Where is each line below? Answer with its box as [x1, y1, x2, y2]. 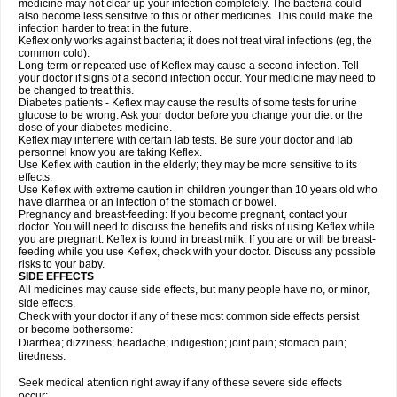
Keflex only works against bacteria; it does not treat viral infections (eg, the [19, 35, 372, 47]
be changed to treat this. [19, 84, 134, 97]
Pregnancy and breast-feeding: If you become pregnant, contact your [19, 208, 347, 221]
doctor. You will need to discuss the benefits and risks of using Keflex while [19, 221, 375, 233]
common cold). [19, 47, 90, 59]
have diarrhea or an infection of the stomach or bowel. [19, 196, 276, 208]
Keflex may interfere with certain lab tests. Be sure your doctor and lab [19, 134, 353, 146]
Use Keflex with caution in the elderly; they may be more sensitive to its [19, 159, 357, 171]
